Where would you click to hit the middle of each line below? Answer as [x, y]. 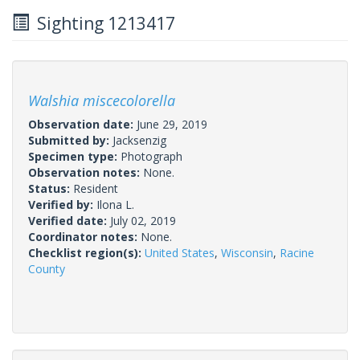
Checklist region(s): [86, 252]
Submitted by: [70, 140]
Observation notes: [86, 172]
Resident [96, 188]
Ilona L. [115, 204]
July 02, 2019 [143, 220]
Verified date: [69, 220]
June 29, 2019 [172, 124]
